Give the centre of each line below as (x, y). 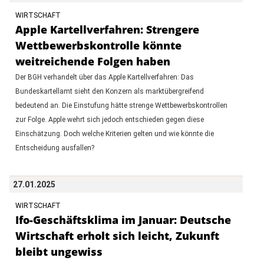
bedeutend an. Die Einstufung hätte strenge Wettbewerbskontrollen (121, 105)
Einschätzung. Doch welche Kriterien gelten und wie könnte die (114, 133)
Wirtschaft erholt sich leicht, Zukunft (117, 235)
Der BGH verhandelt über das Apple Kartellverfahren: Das (104, 77)
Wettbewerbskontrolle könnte (98, 45)
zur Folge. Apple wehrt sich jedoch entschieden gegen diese (109, 119)
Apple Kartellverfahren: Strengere (107, 29)
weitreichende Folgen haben (93, 61)
